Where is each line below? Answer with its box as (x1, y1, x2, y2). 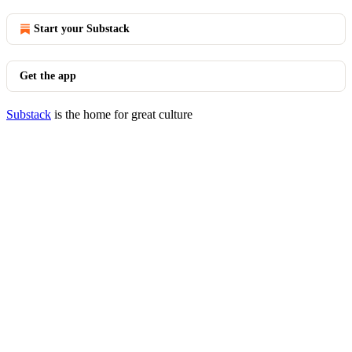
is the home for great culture (51, 108, 192, 121)
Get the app (20, 70, 76, 82)
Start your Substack (34, 23, 130, 35)
